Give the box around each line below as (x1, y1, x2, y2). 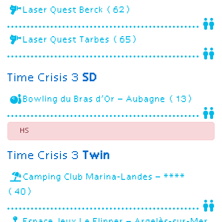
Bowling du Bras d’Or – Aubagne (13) (23, 95, 195, 104)
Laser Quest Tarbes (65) (23, 35, 139, 45)
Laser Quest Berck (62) (23, 5, 133, 15)
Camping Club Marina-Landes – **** (23, 172, 186, 182)
